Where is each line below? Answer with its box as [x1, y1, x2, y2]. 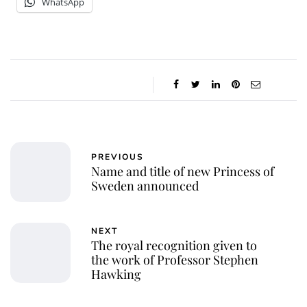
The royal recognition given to [91, 236, 257, 254]
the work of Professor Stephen [91, 251, 258, 268]
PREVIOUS [91, 151, 144, 163]
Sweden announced [91, 177, 199, 195]
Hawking [91, 265, 141, 282]
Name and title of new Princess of [91, 163, 274, 180]
